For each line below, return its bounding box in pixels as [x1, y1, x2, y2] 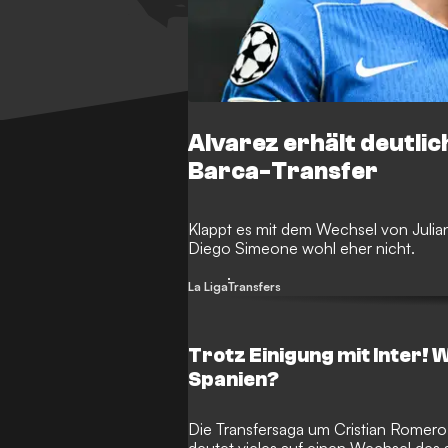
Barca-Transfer [188, 158, 379, 186]
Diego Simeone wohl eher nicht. [188, 238, 416, 259]
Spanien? [188, 368, 280, 392]
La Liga [188, 279, 229, 295]
